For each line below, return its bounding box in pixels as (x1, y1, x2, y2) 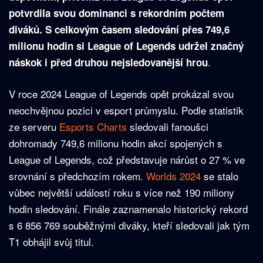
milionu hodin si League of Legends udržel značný (9, 39, 244, 53)
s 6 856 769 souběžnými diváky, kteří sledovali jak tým (9, 218, 249, 233)
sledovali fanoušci (127, 119, 208, 134)
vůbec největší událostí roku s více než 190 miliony (9, 185, 234, 200)
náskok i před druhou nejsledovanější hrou (9, 55, 208, 70)
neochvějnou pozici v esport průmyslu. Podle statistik (9, 103, 244, 118)
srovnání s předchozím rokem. (9, 168, 146, 184)
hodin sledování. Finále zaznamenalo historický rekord (9, 201, 248, 217)
